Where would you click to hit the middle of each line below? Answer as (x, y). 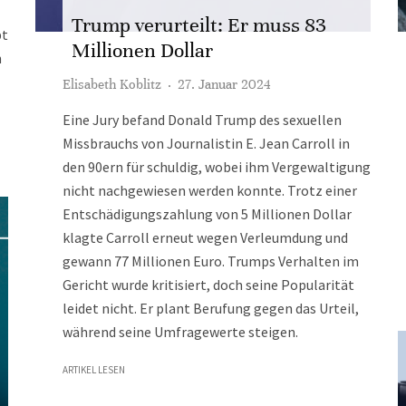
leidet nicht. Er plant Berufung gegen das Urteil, (211, 308)
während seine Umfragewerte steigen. (180, 332)
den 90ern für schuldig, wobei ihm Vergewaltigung (217, 167)
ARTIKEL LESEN (94, 370)
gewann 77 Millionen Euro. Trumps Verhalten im (211, 261)
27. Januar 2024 (224, 84)
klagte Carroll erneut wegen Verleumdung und (205, 237)
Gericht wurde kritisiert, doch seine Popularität (208, 285)
